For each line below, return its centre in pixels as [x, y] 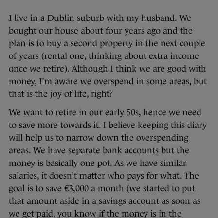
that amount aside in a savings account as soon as [105, 201]
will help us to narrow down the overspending [99, 137]
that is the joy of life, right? [61, 94]
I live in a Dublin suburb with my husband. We [100, 18]
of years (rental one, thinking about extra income [104, 56]
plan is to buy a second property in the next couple [107, 43]
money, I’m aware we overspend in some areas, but [108, 81]
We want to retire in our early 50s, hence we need [105, 112]
